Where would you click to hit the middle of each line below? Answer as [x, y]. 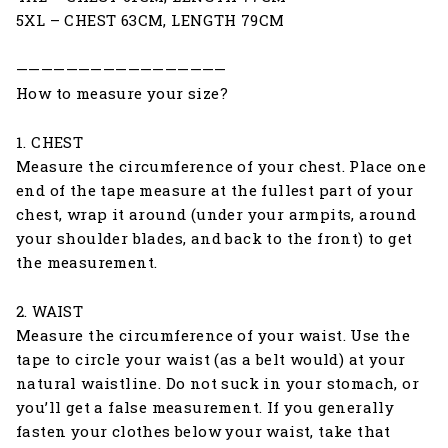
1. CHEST [50, 141]
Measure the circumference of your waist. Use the [213, 334]
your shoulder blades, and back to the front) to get [214, 237]
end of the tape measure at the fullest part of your [215, 189]
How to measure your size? [122, 92]
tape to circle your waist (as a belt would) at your [211, 358]
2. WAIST [50, 310]
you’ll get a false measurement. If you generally [205, 406]
